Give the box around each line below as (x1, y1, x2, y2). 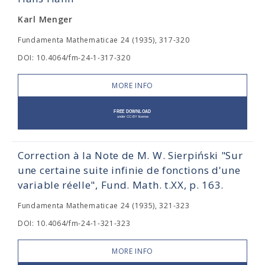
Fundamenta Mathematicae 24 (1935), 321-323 (18, 201, 190, 211)
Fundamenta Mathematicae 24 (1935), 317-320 (18, 35, 190, 45)
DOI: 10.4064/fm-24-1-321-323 (18, 218, 131, 228)
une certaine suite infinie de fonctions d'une (18, 163, 241, 177)
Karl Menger (18, 14, 73, 25)
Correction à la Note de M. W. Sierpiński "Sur (18, 148, 243, 162)
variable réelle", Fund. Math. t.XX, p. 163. (18, 178, 224, 192)
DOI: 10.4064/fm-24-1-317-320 (18, 53, 131, 63)
